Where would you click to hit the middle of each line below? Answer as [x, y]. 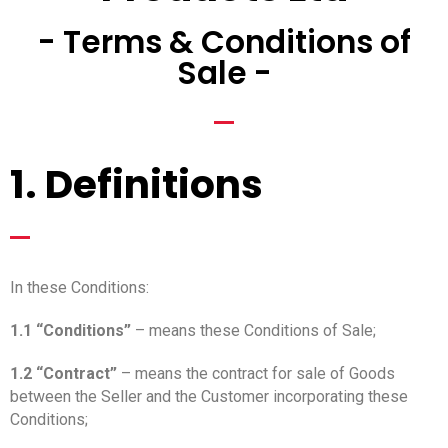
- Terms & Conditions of [224, 41]
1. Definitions [136, 184]
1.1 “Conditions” [70, 330]
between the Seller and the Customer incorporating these [209, 396]
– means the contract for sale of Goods [256, 373]
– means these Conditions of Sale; [253, 330]
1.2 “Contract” [63, 373]
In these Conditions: [79, 287]
